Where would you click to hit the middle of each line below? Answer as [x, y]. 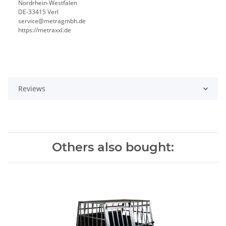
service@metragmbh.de [52, 21]
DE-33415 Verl [38, 12]
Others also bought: [113, 147]
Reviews [32, 89]
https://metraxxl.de [45, 30]
